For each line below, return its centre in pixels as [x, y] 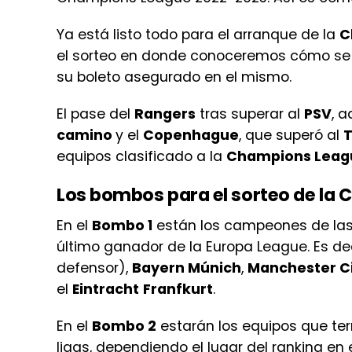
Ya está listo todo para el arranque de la [198, 34]
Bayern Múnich [187, 268]
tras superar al [250, 114]
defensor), [94, 268]
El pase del [95, 114]
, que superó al [291, 135]
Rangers [165, 114]
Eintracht [106, 289]
